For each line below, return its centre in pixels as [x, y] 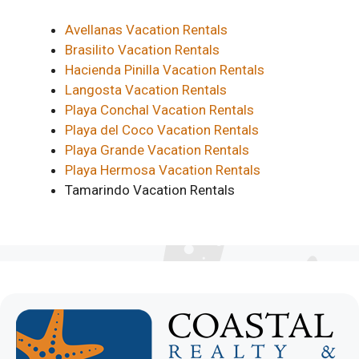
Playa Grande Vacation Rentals [157, 150]
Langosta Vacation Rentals [146, 90]
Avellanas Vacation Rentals [146, 30]
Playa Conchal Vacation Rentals [159, 110]
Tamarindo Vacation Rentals [150, 190]
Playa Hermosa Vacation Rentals [163, 170]
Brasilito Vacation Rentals [142, 50]
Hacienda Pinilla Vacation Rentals [165, 70]
